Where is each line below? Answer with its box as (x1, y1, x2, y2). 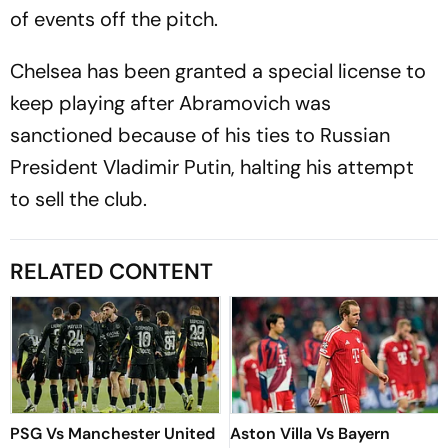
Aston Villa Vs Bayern (230, 422, 390, 444)
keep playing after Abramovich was (10, 89, 331, 116)
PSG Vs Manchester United (10, 422, 215, 444)
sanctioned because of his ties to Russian (10, 121, 390, 148)
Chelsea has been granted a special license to (10, 57, 426, 84)
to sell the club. (10, 185, 147, 212)
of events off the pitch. (10, 5, 218, 32)
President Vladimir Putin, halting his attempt (10, 153, 414, 180)
